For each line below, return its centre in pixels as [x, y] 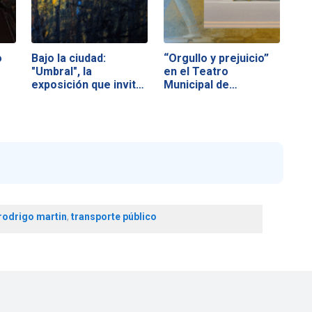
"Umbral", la [62, 72]
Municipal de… [200, 85]
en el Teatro [196, 72]
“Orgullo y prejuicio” [216, 58]
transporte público [114, 216]
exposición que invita [87, 85]
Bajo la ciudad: [69, 58]
